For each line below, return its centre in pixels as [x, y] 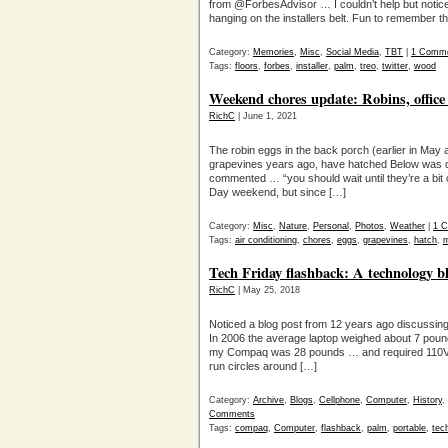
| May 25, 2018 [267, 290]
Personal [331, 226]
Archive [268, 400]
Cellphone [339, 400]
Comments [232, 414]
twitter [395, 66]
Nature [293, 226]
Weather [407, 226]
